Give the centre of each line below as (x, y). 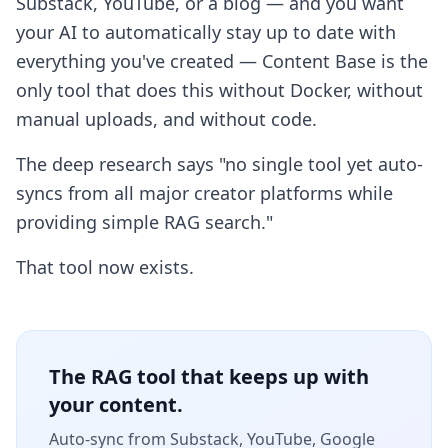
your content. (116, 404)
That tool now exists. (105, 267)
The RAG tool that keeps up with (209, 376)
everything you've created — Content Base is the (222, 61)
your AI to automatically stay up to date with (206, 32)
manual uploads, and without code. (166, 119)
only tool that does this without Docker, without (219, 90)
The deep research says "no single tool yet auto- (219, 164)
